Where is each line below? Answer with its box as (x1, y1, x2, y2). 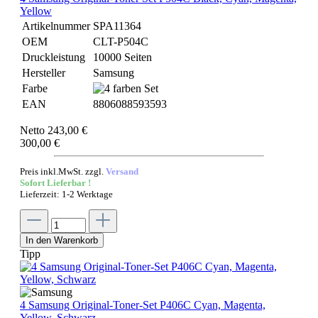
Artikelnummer (22, 20, 90, 32)
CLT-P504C (93, 35, 148, 48)
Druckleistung (22, 51, 85, 63)
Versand (106, 166, 138, 177)
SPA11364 (93, 20, 141, 32)
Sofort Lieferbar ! (20, 177, 91, 188)
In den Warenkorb (26, 235, 98, 246)
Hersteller (22, 67, 65, 79)
